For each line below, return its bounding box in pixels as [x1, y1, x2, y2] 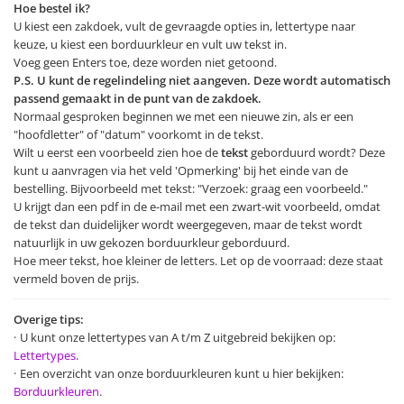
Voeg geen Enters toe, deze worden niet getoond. [14, 54, 277, 70]
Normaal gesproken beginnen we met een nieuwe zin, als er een [14, 108, 353, 124]
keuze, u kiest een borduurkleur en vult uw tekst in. [14, 36, 287, 52]
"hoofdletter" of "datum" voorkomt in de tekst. [14, 126, 263, 142]
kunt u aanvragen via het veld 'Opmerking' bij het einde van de [14, 162, 348, 179]
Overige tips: [14, 311, 84, 327]
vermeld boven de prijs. [14, 271, 139, 287]
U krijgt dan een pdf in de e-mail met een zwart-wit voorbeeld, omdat [14, 198, 381, 215]
